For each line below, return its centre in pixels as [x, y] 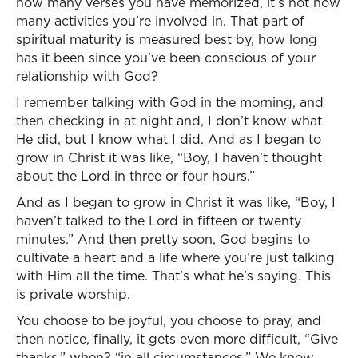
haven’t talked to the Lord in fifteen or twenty [159, 221]
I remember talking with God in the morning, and [170, 102]
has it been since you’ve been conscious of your [166, 58]
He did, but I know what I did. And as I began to [169, 139]
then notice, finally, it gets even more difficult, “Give [177, 339]
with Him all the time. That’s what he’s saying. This [173, 276]
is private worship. [73, 294]
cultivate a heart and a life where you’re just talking [175, 257]
